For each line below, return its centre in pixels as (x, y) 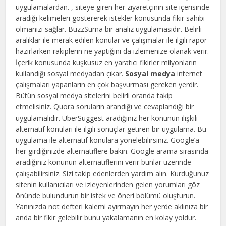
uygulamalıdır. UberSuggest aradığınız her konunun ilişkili (107, 118)
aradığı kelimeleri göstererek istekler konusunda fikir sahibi (110, 18)
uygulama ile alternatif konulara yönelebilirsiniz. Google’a (108, 140)
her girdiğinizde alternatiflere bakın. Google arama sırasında (112, 151)
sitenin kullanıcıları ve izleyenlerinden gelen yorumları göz (108, 184)
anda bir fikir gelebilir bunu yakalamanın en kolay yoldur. (106, 218)
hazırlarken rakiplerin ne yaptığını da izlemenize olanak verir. (112, 51)
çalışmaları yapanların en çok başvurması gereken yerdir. (107, 84)
